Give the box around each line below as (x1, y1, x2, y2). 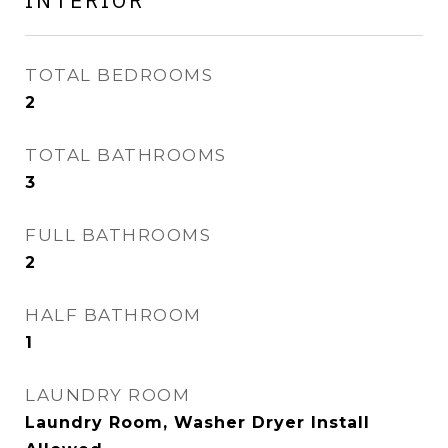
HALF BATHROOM (25, 305, 202, 325)
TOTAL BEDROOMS (25, 65, 213, 85)
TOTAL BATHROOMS (25, 145, 227, 165)
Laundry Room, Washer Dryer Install (25, 413, 370, 432)
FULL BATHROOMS (25, 225, 211, 245)
